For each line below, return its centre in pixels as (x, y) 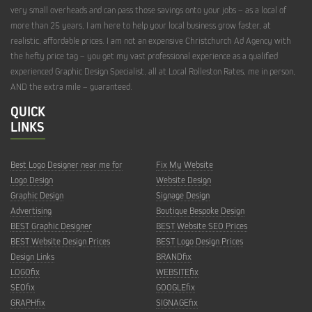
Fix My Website (185, 164)
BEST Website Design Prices (60, 241)
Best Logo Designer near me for (67, 164)
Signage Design (183, 195)
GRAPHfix (28, 302)
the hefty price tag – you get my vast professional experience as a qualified (144, 55)
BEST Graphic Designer (51, 225)
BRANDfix (174, 256)
